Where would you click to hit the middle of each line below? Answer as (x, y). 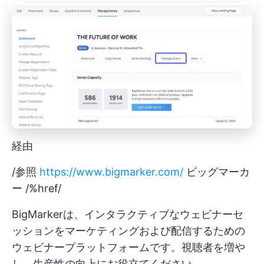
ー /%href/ (37, 188)
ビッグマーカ (217, 171)
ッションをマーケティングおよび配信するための (128, 230)
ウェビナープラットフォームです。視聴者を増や (128, 247)
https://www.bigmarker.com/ (111, 171)
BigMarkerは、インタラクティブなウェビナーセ (128, 214)
